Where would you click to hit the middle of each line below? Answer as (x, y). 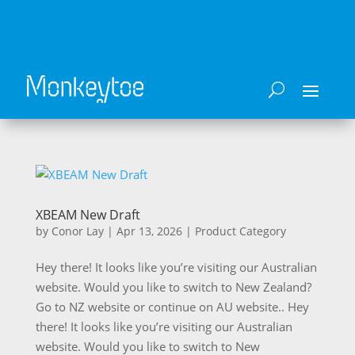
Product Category (240, 231)
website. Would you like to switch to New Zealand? (173, 287)
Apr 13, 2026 (149, 231)
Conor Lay (77, 231)
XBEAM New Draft (88, 215)
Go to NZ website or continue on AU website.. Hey (172, 307)
